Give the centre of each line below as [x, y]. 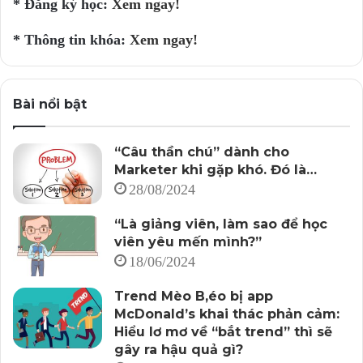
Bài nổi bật [50, 105]
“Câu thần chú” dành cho [202, 152]
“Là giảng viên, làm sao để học [221, 224]
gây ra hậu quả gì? [179, 350]
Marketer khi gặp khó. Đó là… [216, 170]
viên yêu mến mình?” [188, 242]
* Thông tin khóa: [71, 40]
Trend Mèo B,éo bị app [194, 297]
